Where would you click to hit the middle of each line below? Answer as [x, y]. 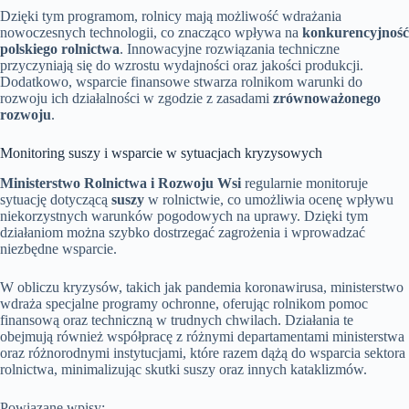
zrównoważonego [327, 99]
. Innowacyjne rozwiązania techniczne [230, 49]
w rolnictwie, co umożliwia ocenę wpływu [269, 200]
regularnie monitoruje [304, 184]
